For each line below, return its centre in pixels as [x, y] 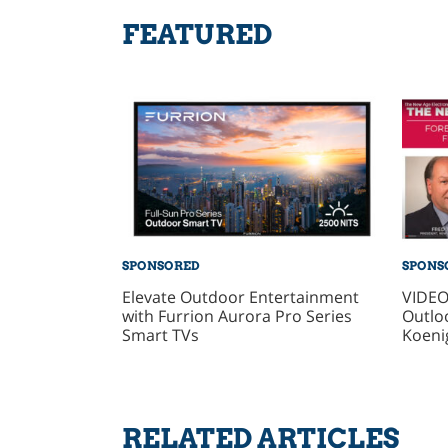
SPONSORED [160, 266]
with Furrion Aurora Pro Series [236, 316]
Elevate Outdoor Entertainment [240, 297]
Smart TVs [160, 335]
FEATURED [196, 34]
